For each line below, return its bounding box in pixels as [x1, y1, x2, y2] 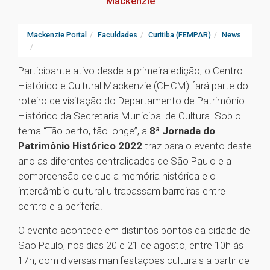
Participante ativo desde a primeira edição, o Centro [18, 64, 243, 77]
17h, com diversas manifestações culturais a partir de [18, 254, 250, 267]
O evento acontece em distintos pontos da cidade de [18, 224, 250, 237]
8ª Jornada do [149, 125, 215, 137]
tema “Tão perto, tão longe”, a [18, 125, 149, 137]
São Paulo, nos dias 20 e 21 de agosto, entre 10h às [18, 239, 243, 252]
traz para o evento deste [142, 140, 252, 152]
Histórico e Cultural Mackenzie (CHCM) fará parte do [18, 80, 248, 92]
